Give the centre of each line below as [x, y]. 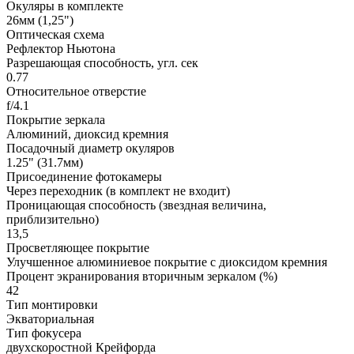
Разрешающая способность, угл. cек [102, 63]
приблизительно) [53, 220]
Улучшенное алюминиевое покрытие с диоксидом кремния [167, 262]
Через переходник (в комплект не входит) [118, 191]
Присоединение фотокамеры [84, 177]
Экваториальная [50, 319]
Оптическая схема [55, 35]
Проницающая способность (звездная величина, [136, 205]
